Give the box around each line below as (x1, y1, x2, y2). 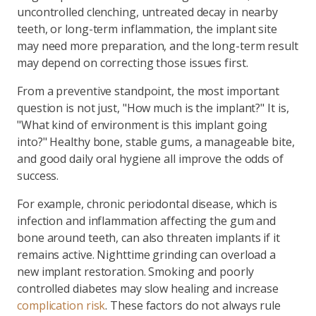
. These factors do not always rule (105, 298, 281, 313)
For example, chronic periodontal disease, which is (17, 196, 277, 212)
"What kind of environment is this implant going (17, 117, 268, 133)
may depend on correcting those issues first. (17, 55, 248, 71)
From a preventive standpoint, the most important (17, 83, 280, 99)
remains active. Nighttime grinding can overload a (17, 247, 276, 262)
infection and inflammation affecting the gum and (17, 213, 276, 229)
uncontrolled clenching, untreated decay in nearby (17, 4, 279, 20)
